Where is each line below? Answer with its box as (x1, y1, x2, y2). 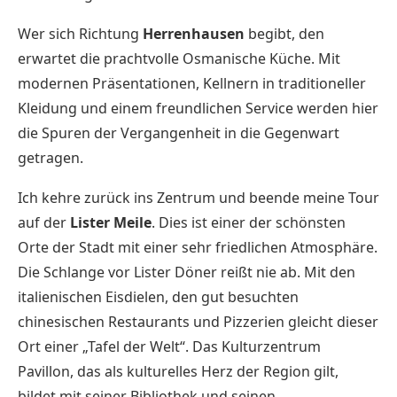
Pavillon (18, 361, 70, 381)
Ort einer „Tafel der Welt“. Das (18, 336, 222, 356)
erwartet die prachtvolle (18, 48, 183, 68)
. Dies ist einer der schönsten (152, 212, 346, 232)
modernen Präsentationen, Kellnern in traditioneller (18, 73, 366, 93)
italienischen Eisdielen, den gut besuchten (18, 286, 299, 307)
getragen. (18, 147, 83, 167)
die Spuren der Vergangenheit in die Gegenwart (18, 122, 339, 143)
